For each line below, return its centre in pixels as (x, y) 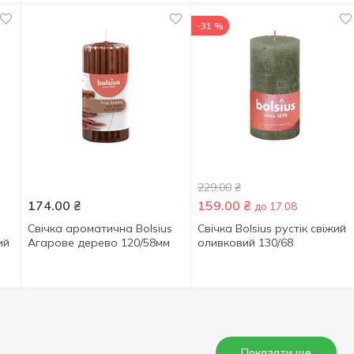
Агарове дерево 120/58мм (98, 243)
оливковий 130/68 (245, 243)
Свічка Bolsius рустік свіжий (271, 228)
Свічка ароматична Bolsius (100, 228)
